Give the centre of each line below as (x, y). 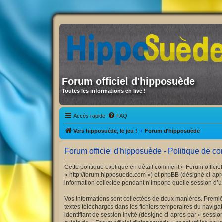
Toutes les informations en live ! (104, 91)
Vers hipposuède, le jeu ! (105, 131)
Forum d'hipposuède (172, 131)
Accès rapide (89, 116)
